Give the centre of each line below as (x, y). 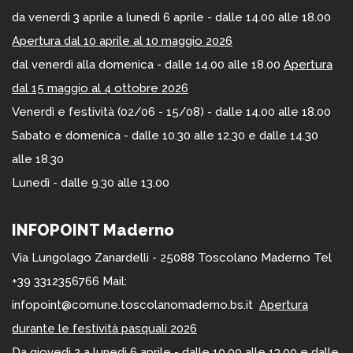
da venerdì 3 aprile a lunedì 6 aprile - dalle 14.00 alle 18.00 (171, 17)
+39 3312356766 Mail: (69, 281)
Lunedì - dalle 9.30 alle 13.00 (94, 182)
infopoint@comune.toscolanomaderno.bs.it (136, 305)
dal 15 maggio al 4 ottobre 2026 (100, 88)
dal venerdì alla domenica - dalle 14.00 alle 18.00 (148, 64)
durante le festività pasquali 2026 (104, 328)
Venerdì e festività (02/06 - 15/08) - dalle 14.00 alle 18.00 (171, 111)
